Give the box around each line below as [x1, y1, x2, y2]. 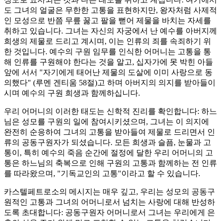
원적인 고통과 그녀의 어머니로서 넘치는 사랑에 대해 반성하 [4, 197, 215, 206]
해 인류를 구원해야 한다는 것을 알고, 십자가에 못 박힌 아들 [4, 57, 213, 66]
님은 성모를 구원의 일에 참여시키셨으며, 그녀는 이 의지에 [4, 117, 209, 126]
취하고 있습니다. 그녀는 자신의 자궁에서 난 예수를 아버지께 [4, 26, 217, 35]
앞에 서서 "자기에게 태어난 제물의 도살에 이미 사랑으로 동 [4, 68, 213, 76]
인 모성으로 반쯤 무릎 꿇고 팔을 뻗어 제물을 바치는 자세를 [4, 16, 211, 25]
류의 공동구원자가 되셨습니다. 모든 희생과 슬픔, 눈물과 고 [4, 138, 211, 147]
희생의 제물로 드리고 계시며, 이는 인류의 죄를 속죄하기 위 [4, 37, 211, 45]
